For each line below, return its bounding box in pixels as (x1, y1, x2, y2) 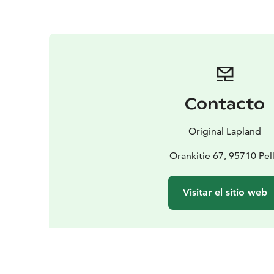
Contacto (185, 94, 265, 114)
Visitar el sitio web (182, 186, 267, 198)
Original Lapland (188, 125, 262, 137)
